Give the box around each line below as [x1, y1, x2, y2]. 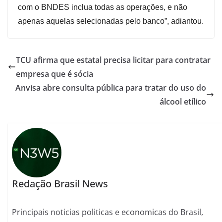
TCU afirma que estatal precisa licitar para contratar [16, 55, 211, 66]
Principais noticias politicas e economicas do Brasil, [12, 206, 204, 218]
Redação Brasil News [12, 176, 109, 190]
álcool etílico [160, 96, 206, 108]
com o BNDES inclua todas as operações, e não [18, 3, 187, 12]
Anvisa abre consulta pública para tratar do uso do [15, 82, 206, 94]
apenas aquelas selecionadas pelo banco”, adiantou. [18, 17, 204, 26]
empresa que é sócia [16, 68, 93, 80]
